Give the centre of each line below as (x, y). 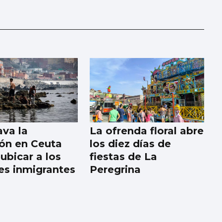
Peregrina (115, 170)
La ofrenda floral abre (147, 131)
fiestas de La (124, 157)
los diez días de (131, 144)
